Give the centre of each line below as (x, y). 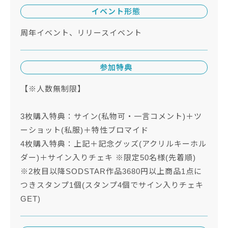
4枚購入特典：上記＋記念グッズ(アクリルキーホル (113, 144)
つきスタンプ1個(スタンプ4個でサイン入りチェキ (112, 185)
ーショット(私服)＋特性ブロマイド (84, 130)
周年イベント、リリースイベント (81, 33)
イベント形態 (115, 12)
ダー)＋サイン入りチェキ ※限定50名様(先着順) (108, 158)
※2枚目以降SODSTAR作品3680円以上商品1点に (111, 172)
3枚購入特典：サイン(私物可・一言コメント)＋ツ (111, 117)
